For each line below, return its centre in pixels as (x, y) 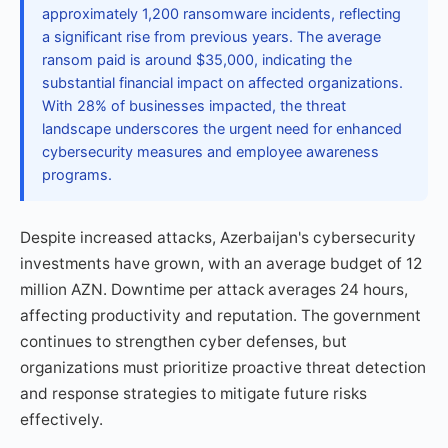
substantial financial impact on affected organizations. (222, 83)
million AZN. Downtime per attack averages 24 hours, (214, 289)
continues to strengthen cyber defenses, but (183, 341)
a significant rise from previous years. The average (211, 37)
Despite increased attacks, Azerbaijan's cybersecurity (218, 237)
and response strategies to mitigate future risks (193, 393)
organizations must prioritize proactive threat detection (223, 367)
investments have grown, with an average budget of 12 (221, 263)
